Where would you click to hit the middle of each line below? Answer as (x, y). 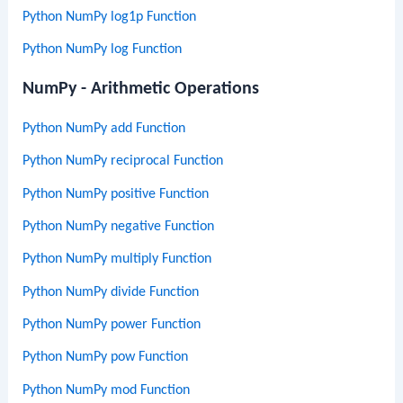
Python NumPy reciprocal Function (123, 161)
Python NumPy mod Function (107, 390)
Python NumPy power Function (112, 324)
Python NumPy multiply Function (117, 260)
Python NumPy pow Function (106, 358)
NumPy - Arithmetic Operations (141, 90)
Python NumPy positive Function (116, 194)
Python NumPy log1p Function (110, 17)
